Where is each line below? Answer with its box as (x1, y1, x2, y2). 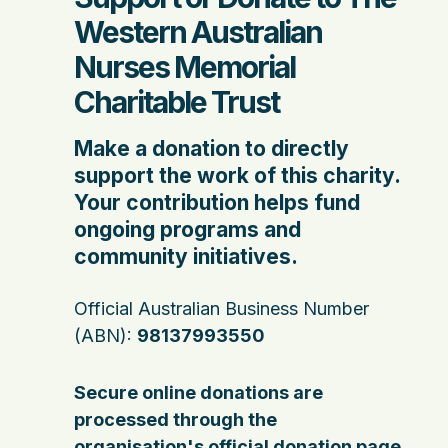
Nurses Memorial (74, 49, 295, 85)
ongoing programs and (74, 217, 301, 242)
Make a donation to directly (74, 136, 349, 161)
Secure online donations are (74, 382, 323, 403)
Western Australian (74, 14, 322, 50)
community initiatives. (74, 244, 298, 269)
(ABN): (74, 325, 137, 346)
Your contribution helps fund (74, 190, 360, 215)
